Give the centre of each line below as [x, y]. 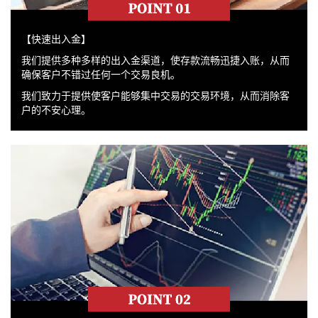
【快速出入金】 [56, 38]
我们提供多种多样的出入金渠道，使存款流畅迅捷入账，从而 [155, 59]
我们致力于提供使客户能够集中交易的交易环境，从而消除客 [155, 95]
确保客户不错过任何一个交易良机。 [101, 73]
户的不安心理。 [56, 109]
